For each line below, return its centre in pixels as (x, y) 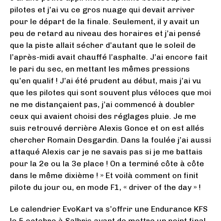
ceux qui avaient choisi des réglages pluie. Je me (103, 116)
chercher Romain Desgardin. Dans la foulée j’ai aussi (110, 140)
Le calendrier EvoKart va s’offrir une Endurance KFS (109, 209)
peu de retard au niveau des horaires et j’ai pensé (105, 33)
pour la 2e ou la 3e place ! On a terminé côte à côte (107, 163)
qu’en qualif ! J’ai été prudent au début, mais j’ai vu (106, 80)
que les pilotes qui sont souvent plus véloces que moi (110, 92)
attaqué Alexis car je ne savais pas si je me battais (106, 151)
